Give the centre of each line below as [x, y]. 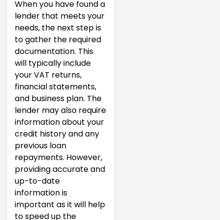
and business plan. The [58, 98]
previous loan [41, 145]
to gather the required [58, 39]
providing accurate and [60, 169]
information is [41, 192]
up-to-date [37, 181]
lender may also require [60, 110]
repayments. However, [58, 157]
